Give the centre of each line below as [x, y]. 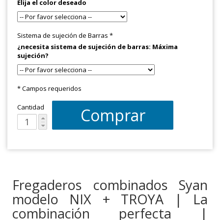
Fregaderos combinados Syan [110, 185]
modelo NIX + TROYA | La [110, 199]
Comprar [113, 115]
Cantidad [31, 107]
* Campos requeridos [49, 89]
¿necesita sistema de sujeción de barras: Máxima [97, 47]
